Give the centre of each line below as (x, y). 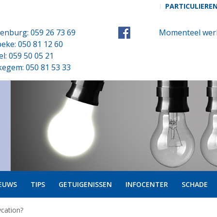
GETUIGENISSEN (85, 184)
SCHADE (194, 184)
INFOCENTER (147, 184)
